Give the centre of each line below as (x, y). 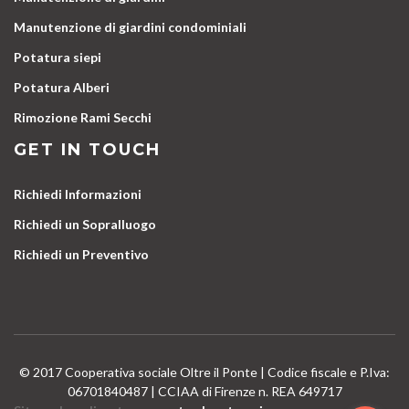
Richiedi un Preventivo (81, 254)
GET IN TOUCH (87, 149)
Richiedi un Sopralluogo (85, 224)
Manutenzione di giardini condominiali (130, 26)
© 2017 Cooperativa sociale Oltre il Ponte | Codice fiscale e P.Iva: (204, 372)
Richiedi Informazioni (78, 194)
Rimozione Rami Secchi (83, 117)
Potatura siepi (58, 57)
